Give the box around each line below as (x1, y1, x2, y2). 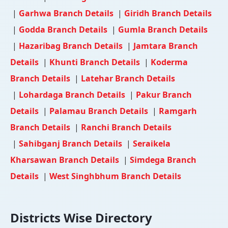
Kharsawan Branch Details (10, 154, 121, 165)
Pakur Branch (136, 89, 192, 100)
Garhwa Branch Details (19, 7, 116, 19)
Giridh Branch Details (124, 7, 212, 19)
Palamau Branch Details (49, 105, 150, 117)
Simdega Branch (130, 154, 196, 165)
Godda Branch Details (19, 23, 109, 35)
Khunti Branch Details (49, 56, 142, 68)
